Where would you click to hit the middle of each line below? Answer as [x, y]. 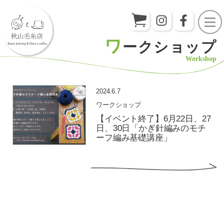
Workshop [201, 58]
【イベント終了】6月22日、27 [153, 118]
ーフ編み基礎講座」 [134, 137]
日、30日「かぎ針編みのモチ [151, 128]
